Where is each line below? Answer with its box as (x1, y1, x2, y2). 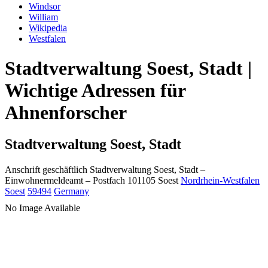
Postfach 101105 (93, 175, 156, 186)
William (29, 12, 58, 23)
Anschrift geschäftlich (5, 165, 87, 175)
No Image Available (5, 203, 80, 214)
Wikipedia (29, 23, 67, 33)
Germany (54, 186, 89, 197)
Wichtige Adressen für (5, 79, 185, 101)
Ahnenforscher (5, 101, 127, 123)
